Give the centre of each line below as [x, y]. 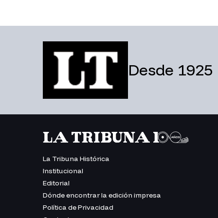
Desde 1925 [170, 70]
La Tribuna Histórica [76, 158]
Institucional [63, 171]
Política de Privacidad [78, 207]
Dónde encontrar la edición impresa [102, 195]
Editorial [56, 183]
